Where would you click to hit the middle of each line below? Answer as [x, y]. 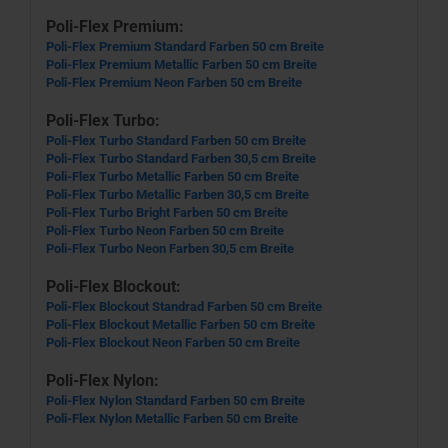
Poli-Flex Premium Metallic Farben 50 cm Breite [181, 64]
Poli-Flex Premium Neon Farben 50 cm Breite [174, 82]
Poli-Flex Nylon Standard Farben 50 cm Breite [175, 400]
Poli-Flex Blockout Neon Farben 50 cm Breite [173, 342]
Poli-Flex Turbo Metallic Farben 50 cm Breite [172, 176]
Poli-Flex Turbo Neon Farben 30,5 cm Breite [170, 248]
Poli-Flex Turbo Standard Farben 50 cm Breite [176, 140]
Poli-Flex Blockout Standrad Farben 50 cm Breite [184, 306]
